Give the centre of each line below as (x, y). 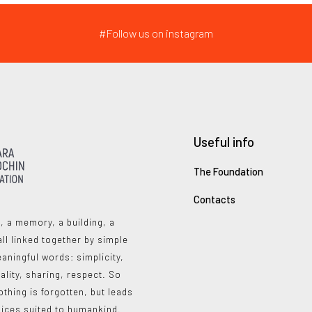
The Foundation (228, 171)
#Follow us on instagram (156, 33)
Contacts (214, 200)
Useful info (224, 141)
